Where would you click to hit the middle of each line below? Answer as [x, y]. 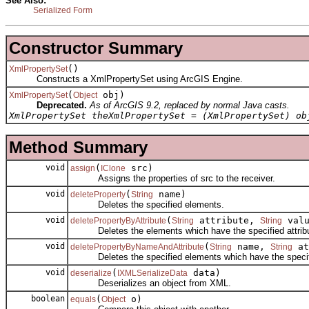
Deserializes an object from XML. [151, 283]
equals [83, 300]
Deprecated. [62, 106]
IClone [113, 169]
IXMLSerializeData [152, 273]
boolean [46, 299]
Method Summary [78, 148]
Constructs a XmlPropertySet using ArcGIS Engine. [126, 79]
